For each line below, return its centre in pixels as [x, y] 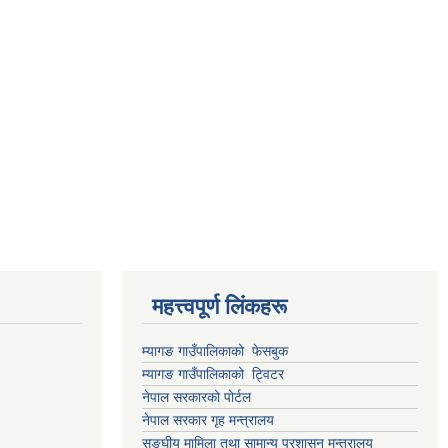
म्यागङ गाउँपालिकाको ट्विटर [215, 374]
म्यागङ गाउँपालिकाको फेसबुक [215, 351]
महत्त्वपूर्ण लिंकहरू [219, 306]
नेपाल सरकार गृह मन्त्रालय [208, 420]
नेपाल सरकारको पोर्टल [198, 397]
